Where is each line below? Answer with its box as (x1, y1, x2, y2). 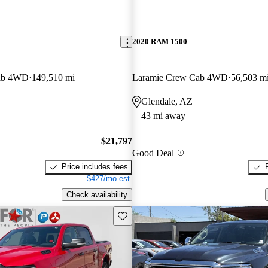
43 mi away (141, 110, 185, 121)
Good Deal (132, 147, 174, 158)
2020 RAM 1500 (132, 37, 187, 47)
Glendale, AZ (141, 96, 193, 106)
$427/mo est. (86, 174, 132, 184)
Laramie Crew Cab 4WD (132, 72, 228, 83)
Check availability (66, 190, 127, 199)
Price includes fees (61, 162, 128, 172)
